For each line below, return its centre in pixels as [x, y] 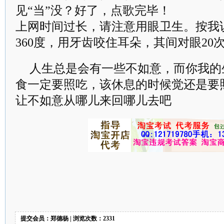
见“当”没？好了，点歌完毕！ [93, 10]
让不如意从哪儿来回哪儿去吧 [93, 100]
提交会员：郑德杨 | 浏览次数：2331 [68, 218]
